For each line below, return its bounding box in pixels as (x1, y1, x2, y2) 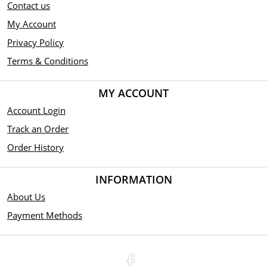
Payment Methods (7, 209, 82, 221)
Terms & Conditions (7, 55, 88, 67)
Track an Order (7, 123, 69, 135)
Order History (7, 141, 64, 153)
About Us (7, 191, 45, 203)
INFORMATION (95, 172, 172, 187)
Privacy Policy (7, 36, 64, 48)
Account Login (7, 104, 66, 116)
